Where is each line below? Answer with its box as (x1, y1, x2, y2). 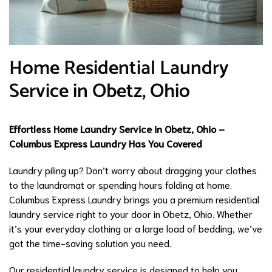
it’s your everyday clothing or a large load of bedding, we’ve (9, 221, 262, 234)
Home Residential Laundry (9, 52, 229, 84)
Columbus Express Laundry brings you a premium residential (9, 192, 259, 205)
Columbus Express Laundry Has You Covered (9, 136, 202, 149)
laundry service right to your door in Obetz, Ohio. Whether (9, 206, 253, 220)
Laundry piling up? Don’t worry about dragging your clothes (9, 163, 257, 176)
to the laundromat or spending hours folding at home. (9, 177, 232, 191)
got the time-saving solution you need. (9, 236, 171, 249)
